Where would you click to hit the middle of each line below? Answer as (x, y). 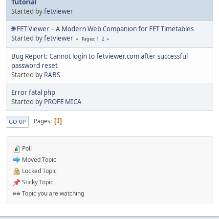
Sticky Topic (37, 182)
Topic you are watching (52, 193)
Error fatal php (33, 92)
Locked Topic (39, 171)
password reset (34, 65)
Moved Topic (38, 159)
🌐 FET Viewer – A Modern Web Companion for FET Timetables (102, 29)
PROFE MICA (63, 101)
